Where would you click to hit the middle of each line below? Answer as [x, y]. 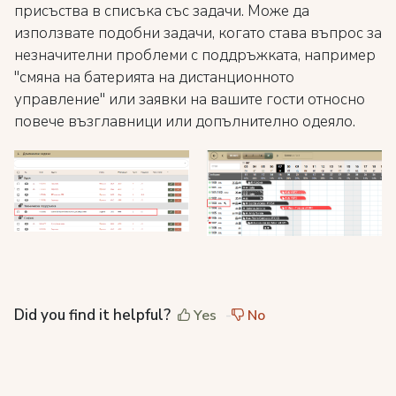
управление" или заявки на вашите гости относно [190, 99]
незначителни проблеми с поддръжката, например [195, 55]
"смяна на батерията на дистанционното [154, 77]
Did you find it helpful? [92, 315]
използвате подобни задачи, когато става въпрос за [198, 33]
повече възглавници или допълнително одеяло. [185, 121]
